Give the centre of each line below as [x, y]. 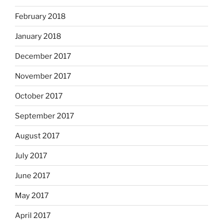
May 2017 [32, 195]
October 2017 [39, 96]
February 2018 [40, 16]
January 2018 [38, 36]
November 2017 [43, 76]
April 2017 [33, 215]
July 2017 [31, 156]
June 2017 [33, 175]
